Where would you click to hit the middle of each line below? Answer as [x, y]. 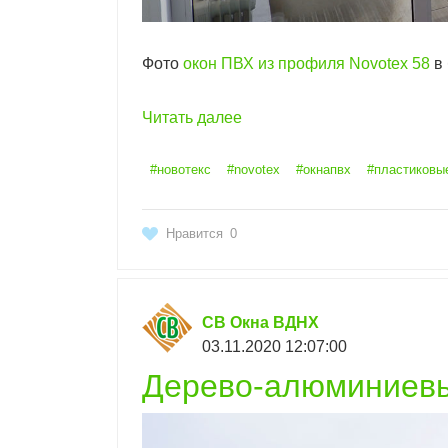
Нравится [194, 233]
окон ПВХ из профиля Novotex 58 [306, 63]
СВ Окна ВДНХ [260, 322]
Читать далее [192, 117]
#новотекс [180, 169]
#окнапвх [323, 169]
